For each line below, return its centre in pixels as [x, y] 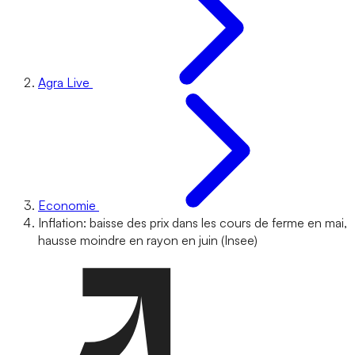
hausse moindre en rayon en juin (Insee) [148, 240]
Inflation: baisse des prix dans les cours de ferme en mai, [193, 223]
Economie [67, 205]
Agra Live [64, 82]
